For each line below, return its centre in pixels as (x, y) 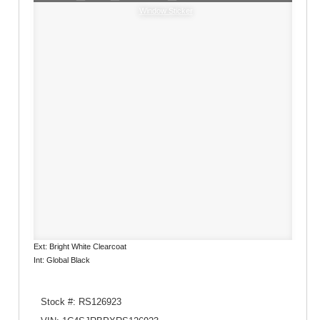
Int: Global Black (62, 260)
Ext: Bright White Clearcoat (80, 247)
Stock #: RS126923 (81, 302)
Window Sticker (166, 11)
